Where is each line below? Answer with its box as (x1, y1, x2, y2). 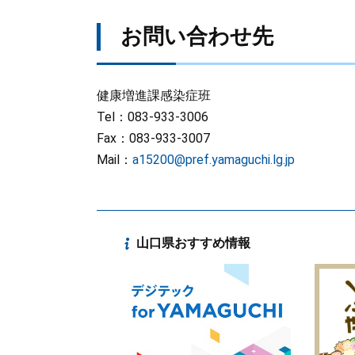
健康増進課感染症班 (97, 88, 211, 103)
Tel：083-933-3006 (97, 109, 208, 124)
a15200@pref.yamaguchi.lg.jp (132, 152, 295, 167)
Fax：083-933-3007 (97, 131, 210, 146)
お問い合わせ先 (120, 24, 273, 49)
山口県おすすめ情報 (136, 235, 250, 250)
